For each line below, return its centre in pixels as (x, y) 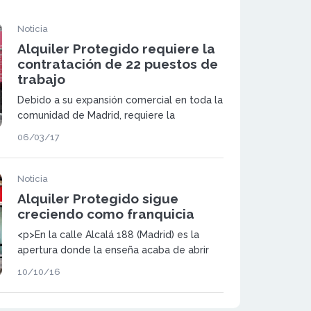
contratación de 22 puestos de (117, 64)
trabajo (41, 79)
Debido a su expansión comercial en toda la (120, 100)
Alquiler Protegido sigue (98, 198)
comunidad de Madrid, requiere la (96, 115)
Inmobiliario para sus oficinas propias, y (107, 145)
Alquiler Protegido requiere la (116, 48)
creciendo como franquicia (106, 213)
